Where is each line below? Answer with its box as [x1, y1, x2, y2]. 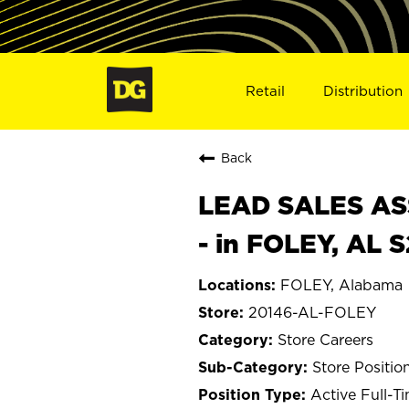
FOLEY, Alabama [280, 276, 403, 293]
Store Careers [278, 330, 373, 348]
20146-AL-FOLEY [248, 303, 376, 320]
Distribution [323, 82, 404, 99]
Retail [245, 82, 285, 99]
